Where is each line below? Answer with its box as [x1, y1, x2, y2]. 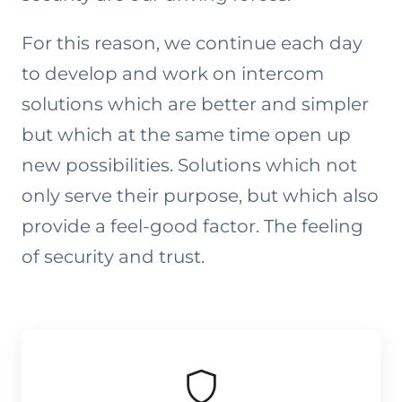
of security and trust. [22, 246, 205, 267]
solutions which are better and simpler [22, 93, 369, 115]
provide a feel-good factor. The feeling [22, 215, 363, 237]
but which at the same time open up [22, 124, 351, 145]
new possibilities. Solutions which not [22, 154, 357, 176]
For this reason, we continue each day [22, 32, 363, 54]
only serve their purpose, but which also [22, 185, 379, 206]
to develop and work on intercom [22, 63, 324, 84]
